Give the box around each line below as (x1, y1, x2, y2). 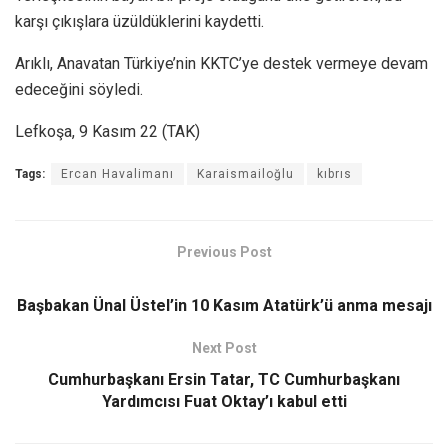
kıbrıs (317, 166, 352, 181)
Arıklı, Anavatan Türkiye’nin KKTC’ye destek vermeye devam (15, 53, 428, 73)
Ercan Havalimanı (61, 166, 174, 181)
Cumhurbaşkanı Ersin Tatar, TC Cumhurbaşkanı (48, 369, 400, 389)
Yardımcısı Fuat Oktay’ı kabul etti (101, 391, 347, 411)
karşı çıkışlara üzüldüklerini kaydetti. (15, 11, 264, 31)
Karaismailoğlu (197, 166, 294, 181)
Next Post (191, 339, 257, 356)
